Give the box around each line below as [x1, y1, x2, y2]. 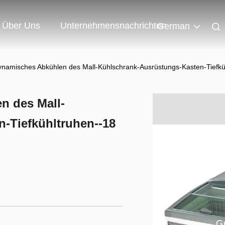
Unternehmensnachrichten [60, 21, 166, 31]
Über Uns [2, 21, 40, 31]
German [157, 21, 190, 32]
